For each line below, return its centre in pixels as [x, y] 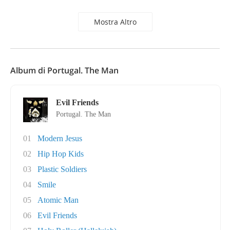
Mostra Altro [115, 22]
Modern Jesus [60, 138]
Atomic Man [58, 200]
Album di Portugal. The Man [64, 70]
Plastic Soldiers [62, 169]
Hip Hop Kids [61, 154]
